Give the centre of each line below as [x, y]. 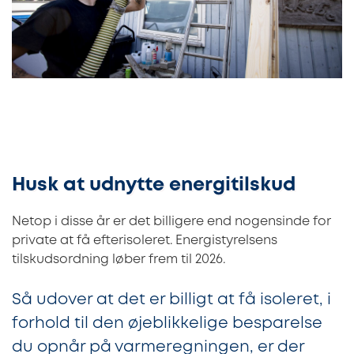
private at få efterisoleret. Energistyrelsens [145, 240]
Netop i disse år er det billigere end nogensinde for [171, 221]
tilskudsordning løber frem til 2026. [119, 259]
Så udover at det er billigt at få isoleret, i [171, 299]
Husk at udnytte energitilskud [154, 185]
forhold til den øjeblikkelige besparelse [167, 323]
